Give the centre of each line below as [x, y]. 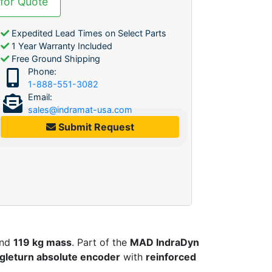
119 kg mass [42, 242]
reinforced [171, 257]
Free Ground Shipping [55, 58]
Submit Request [95, 127]
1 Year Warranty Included [61, 46]
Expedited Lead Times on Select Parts [88, 33]
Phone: [42, 71]
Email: [40, 97]
